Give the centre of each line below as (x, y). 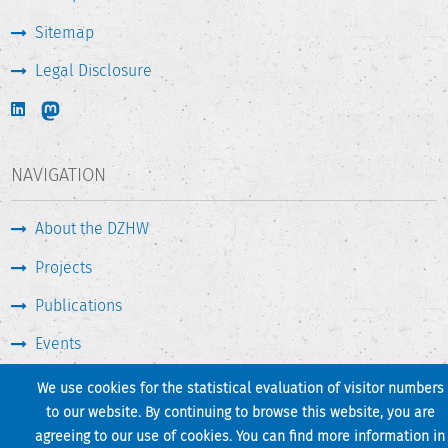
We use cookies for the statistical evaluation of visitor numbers (240, 389)
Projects (64, 267)
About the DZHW (92, 229)
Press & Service (91, 382)
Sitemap (65, 32)
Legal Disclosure (94, 71)
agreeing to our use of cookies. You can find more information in (240, 437)
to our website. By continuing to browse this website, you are (240, 413)
